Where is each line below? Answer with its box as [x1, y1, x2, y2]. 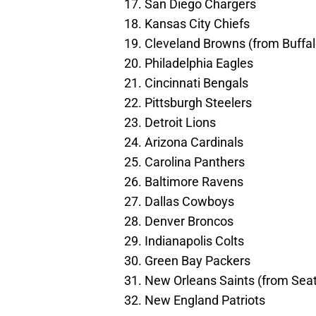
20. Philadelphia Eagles [124, 56, 253, 71]
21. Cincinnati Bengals [124, 75, 248, 91]
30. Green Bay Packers [124, 253, 250, 269]
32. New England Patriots [124, 293, 265, 308]
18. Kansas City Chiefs [124, 16, 250, 32]
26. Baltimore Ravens [124, 174, 243, 190]
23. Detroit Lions [124, 115, 216, 130]
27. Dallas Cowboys [124, 194, 234, 209]
